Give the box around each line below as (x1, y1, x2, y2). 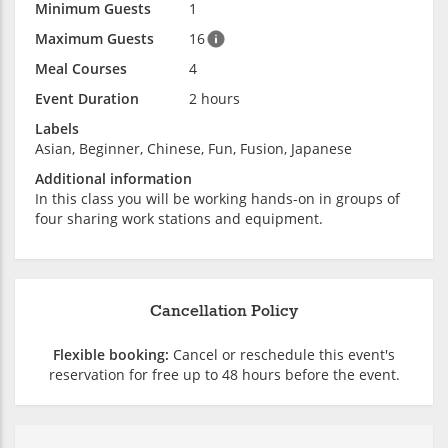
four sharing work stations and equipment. (35, 208, 323, 228)
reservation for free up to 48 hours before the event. (48, 364, 400, 384)
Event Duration (35, 88, 139, 108)
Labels (35, 118, 79, 138)
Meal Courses (35, 58, 127, 78)
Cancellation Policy (150, 300, 298, 322)
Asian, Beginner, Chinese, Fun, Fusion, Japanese (35, 138, 352, 158)
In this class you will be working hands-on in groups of (35, 188, 400, 208)
